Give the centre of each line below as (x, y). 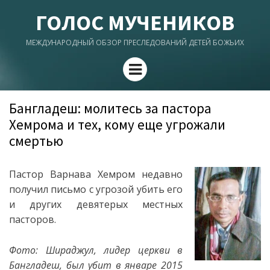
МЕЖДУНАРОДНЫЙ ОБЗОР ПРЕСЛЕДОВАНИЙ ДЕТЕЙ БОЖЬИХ (135, 42)
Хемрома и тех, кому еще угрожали (117, 124)
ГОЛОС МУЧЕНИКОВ (135, 23)
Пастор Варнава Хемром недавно (96, 174)
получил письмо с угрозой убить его (96, 189)
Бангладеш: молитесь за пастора (110, 108)
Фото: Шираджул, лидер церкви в (96, 250)
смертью (36, 141)
